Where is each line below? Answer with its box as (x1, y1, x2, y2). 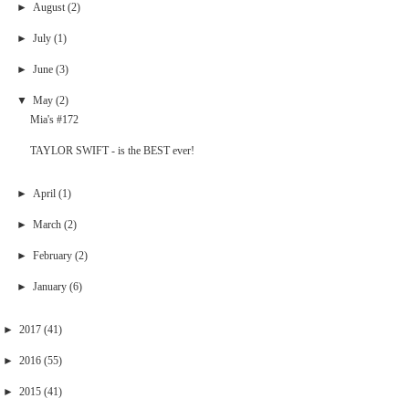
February (32, 248, 72, 262)
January (32, 279, 67, 293)
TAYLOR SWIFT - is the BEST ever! (30, 143, 195, 157)
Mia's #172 (30, 112, 79, 126)
